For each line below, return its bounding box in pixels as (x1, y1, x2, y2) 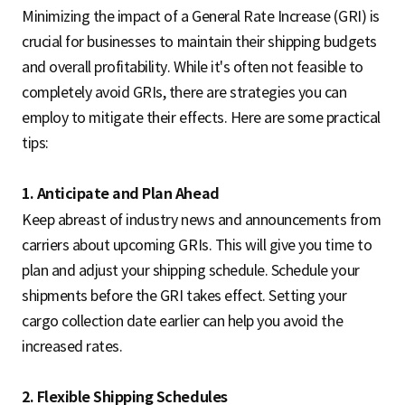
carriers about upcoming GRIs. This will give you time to (22, 236, 372, 255)
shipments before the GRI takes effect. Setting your (22, 287, 347, 306)
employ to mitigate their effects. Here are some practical (22, 108, 381, 127)
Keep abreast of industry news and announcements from (22, 211, 381, 230)
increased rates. (22, 337, 123, 356)
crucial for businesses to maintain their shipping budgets (22, 33, 377, 52)
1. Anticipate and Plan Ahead (22, 184, 220, 204)
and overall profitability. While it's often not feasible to (22, 58, 363, 77)
